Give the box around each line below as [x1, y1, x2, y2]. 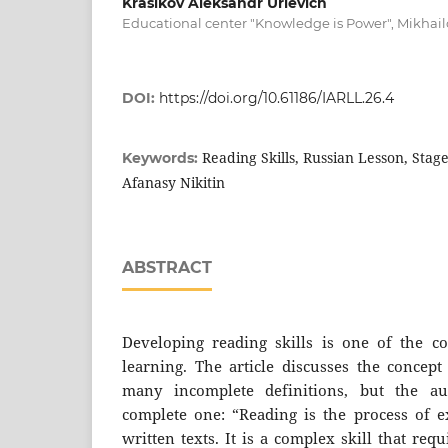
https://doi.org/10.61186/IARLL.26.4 [159, 88, 394, 107]
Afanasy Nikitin [122, 172, 225, 192]
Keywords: [122, 148, 202, 167]
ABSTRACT [122, 257, 212, 277]
